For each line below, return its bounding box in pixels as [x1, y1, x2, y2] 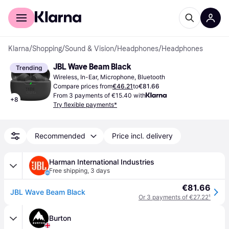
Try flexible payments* [53, 101, 117, 108]
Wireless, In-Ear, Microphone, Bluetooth [53, 73, 165, 81]
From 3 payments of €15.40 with [53, 91, 146, 99]
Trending [16, 64, 42, 72]
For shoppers [8, 3, 50, 11]
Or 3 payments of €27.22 [139, 193, 209, 201]
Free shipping [49, 167, 87, 174]
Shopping [32, 44, 62, 53]
